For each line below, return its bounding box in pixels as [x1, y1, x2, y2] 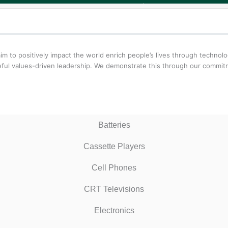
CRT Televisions [84, 184, 144, 193]
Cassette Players [83, 141, 145, 151]
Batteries [98, 120, 130, 129]
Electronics [94, 206, 134, 215]
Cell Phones [92, 163, 136, 172]
